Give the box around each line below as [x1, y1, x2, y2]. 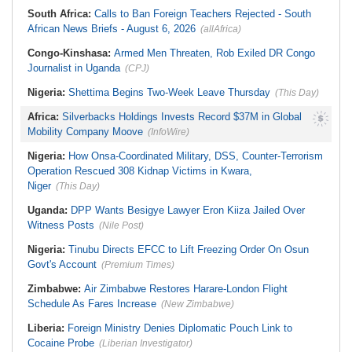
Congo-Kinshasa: [27, 47, 114, 59]
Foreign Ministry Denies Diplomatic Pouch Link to [68, 322, 292, 334]
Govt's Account [27, 258, 97, 270]
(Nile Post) [99, 220, 144, 231]
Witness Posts [27, 219, 94, 231]
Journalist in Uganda [27, 62, 120, 74]
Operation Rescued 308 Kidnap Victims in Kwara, [27, 165, 252, 177]
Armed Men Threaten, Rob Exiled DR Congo [114, 47, 315, 59]
